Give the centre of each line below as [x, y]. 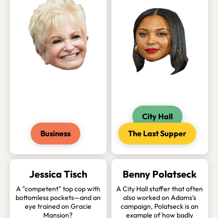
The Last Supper [157, 134]
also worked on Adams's [160, 198]
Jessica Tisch [58, 174]
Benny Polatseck [160, 174]
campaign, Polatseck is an [160, 207]
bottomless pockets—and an [58, 198]
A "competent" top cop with [58, 189]
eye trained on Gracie [58, 207]
